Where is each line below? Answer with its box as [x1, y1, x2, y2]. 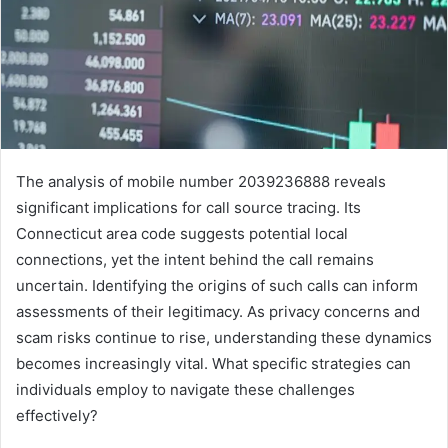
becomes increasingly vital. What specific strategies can [16, 354, 411, 374]
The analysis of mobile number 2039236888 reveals [16, 172, 386, 192]
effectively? [16, 406, 98, 426]
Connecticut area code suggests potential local [16, 224, 348, 244]
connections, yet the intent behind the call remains [16, 250, 374, 270]
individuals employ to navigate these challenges [16, 380, 355, 400]
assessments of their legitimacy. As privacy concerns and [16, 302, 420, 322]
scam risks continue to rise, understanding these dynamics [16, 328, 432, 348]
